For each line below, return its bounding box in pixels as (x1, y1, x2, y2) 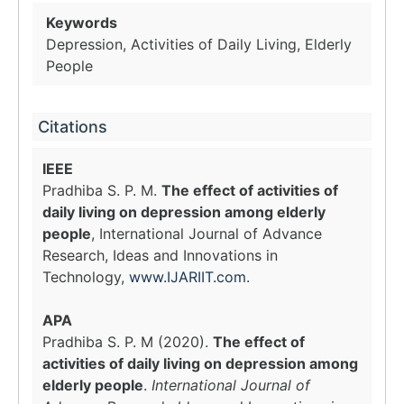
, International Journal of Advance (91, 225, 322, 243)
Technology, (42, 268, 129, 286)
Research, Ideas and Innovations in (42, 246, 278, 264)
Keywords (46, 14, 117, 32)
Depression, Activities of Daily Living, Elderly (46, 35, 352, 53)
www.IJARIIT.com (129, 268, 246, 286)
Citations (38, 117, 107, 136)
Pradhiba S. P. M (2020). (42, 333, 213, 351)
